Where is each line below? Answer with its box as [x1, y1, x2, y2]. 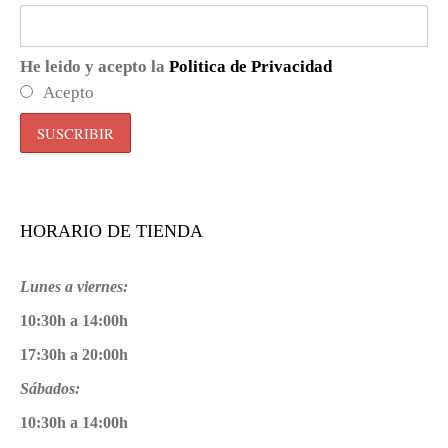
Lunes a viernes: [20, 278, 128, 295]
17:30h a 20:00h [20, 346, 128, 363]
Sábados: [20, 380, 80, 397]
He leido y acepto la [20, 57, 169, 76]
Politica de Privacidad [169, 57, 332, 76]
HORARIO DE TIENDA [20, 221, 203, 241]
